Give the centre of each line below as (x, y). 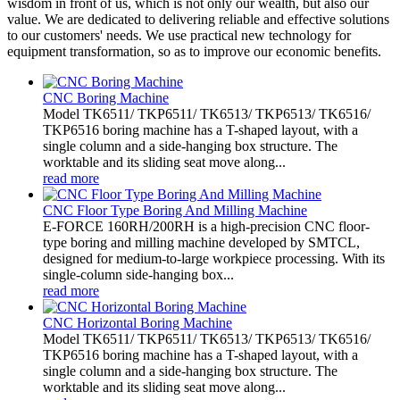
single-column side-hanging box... (138, 274)
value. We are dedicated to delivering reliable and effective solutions (198, 19)
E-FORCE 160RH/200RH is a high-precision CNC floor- (206, 226)
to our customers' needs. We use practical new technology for (179, 35)
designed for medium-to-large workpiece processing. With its (214, 258)
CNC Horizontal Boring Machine (137, 322)
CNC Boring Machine (106, 97)
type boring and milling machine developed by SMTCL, (201, 242)
